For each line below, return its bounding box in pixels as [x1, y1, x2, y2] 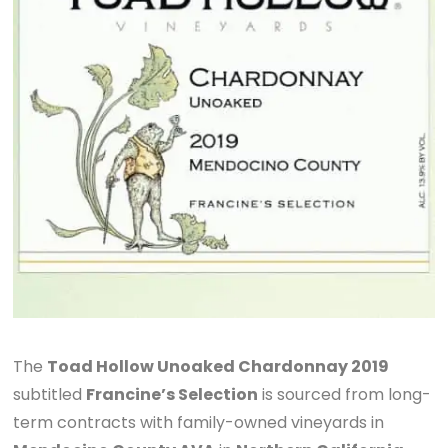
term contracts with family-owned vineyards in [13, 410, 385, 434]
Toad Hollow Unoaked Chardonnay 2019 [47, 354, 390, 378]
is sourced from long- [258, 382, 432, 406]
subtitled [13, 382, 87, 406]
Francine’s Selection [86, 382, 259, 406]
